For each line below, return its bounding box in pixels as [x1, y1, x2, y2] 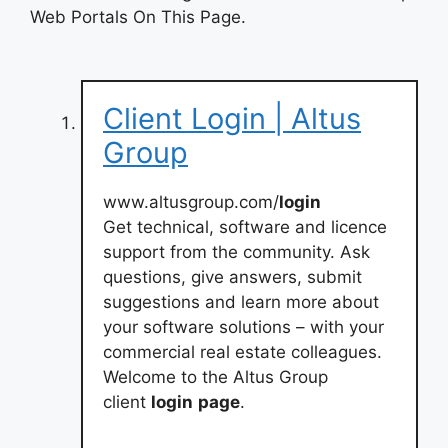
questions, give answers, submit [103, 266, 362, 287]
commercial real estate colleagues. [103, 341, 382, 362]
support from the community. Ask [103, 241, 370, 262]
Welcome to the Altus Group [103, 366, 328, 387]
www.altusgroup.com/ [103, 191, 279, 212]
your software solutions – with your [103, 316, 384, 337]
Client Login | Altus [103, 100, 361, 136]
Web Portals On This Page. [30, 6, 246, 27]
